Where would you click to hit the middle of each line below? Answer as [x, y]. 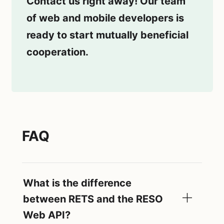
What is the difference [77, 183]
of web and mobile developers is [105, 18]
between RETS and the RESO [93, 199]
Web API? [47, 215]
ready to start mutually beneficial [107, 35]
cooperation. [57, 52]
